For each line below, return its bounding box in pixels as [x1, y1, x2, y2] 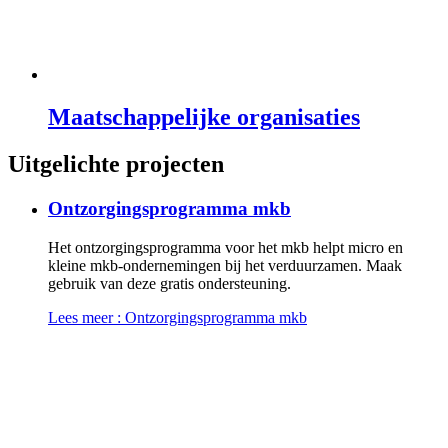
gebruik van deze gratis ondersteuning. [48, 274, 295, 292]
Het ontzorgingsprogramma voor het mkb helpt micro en [48, 238, 403, 256]
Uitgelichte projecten [8, 151, 224, 178]
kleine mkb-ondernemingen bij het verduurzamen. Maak [48, 256, 402, 274]
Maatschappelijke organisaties [48, 104, 360, 131]
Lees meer [48, 308, 113, 326]
